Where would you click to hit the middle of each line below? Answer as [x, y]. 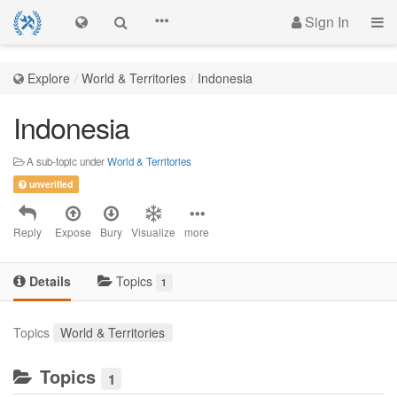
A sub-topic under [66, 161]
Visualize [153, 232]
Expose [73, 232]
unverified [50, 184]
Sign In [325, 22]
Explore [49, 78]
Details [48, 281]
